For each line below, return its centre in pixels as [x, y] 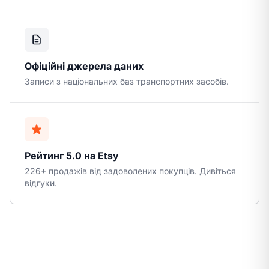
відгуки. [41, 183]
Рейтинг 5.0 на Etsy [72, 156]
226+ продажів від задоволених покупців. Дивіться [130, 171]
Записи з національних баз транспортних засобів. [127, 81]
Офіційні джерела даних [84, 66]
